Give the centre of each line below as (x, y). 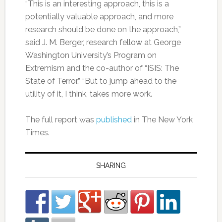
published (114, 120)
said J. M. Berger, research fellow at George (103, 43)
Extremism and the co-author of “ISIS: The (102, 68)
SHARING (111, 166)
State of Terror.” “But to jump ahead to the (101, 81)
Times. (37, 133)
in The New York (162, 120)
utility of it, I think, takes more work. (88, 94)
